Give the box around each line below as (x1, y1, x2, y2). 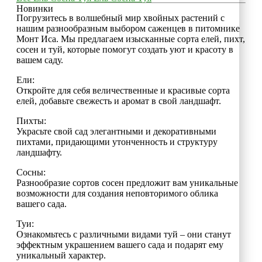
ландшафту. (16, 147, 62, 157)
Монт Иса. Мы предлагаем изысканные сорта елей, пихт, (16, 33, 245, 44)
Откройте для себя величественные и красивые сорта (16, 85, 230, 95)
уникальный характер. (16, 250, 106, 260)
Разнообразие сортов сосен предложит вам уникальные (16, 177, 238, 188)
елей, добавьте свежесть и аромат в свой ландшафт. (16, 95, 221, 106)
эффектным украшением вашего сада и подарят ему (16, 239, 223, 250)
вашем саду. (16, 54, 63, 65)
